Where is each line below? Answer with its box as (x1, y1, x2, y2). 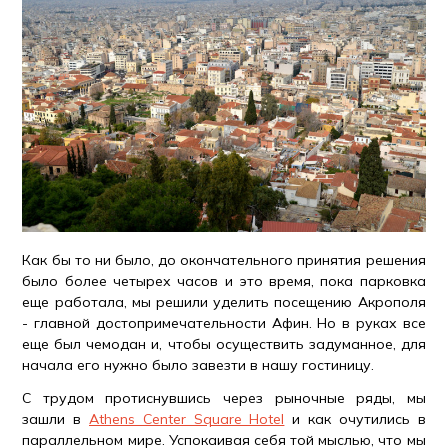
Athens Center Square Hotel (89, 410, 285, 429)
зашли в (22, 410, 89, 429)
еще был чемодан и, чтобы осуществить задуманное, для (22, 335, 426, 354)
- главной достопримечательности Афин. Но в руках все (22, 314, 426, 333)
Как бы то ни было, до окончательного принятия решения (22, 251, 426, 270)
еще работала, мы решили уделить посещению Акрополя (22, 293, 426, 312)
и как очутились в (284, 410, 426, 429)
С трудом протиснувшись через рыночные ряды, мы (22, 389, 426, 408)
